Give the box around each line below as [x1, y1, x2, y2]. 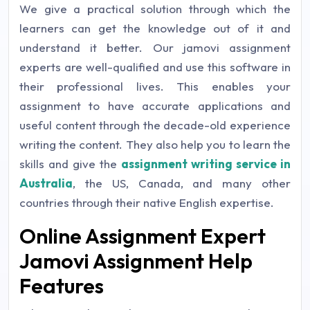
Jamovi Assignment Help [19, 248, 253, 274]
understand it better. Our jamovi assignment [19, 40, 291, 55]
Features [19, 273, 104, 299]
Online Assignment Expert [19, 223, 266, 249]
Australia [19, 176, 73, 190]
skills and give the [19, 156, 121, 171]
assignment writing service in [121, 156, 291, 171]
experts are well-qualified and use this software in [19, 60, 291, 74]
